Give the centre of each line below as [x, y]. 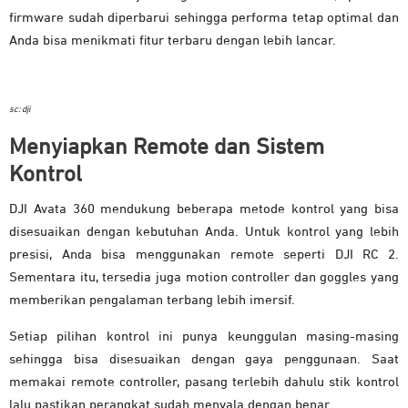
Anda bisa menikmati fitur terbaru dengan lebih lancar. [173, 41]
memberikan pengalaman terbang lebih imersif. [152, 301]
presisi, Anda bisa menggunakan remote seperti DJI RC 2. [204, 255]
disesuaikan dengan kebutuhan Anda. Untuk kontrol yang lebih [204, 232]
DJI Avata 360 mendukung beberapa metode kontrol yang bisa [204, 209]
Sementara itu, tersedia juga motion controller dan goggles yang [204, 278]
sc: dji [20, 110]
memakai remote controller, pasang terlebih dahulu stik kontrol [204, 382]
